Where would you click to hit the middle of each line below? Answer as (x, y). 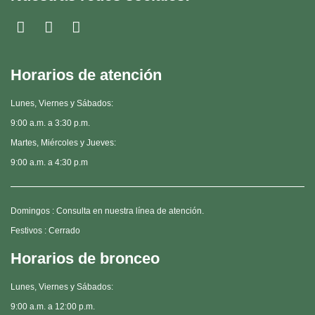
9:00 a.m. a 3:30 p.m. (50, 123)
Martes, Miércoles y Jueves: (63, 143)
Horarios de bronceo (85, 259)
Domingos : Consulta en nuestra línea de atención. (107, 211)
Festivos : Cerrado (45, 231)
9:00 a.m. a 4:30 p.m (49, 163)
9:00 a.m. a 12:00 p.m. (53, 307)
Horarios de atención (86, 75)
